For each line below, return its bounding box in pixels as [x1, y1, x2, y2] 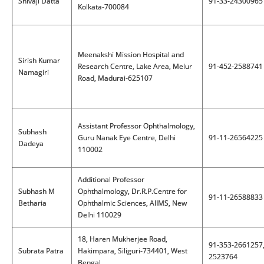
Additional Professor [78, 174, 144, 184]
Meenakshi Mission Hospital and [78, 49, 184, 60]
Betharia [18, 198, 47, 208]
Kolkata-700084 [78, 2, 129, 12]
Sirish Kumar [18, 55, 60, 65]
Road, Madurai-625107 [78, 73, 153, 83]
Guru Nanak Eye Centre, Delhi [78, 133, 176, 143]
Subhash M [18, 186, 55, 196]
